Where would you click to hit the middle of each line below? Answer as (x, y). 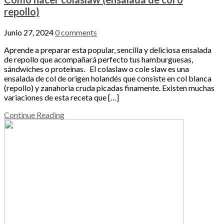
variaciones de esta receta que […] (61, 97)
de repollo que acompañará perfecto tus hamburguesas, (98, 59)
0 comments (76, 32)
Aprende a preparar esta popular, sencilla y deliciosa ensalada (108, 49)
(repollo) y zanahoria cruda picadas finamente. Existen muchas (109, 87)
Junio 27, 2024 (29, 32)
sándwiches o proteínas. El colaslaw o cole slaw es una (96, 68)
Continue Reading (34, 114)
